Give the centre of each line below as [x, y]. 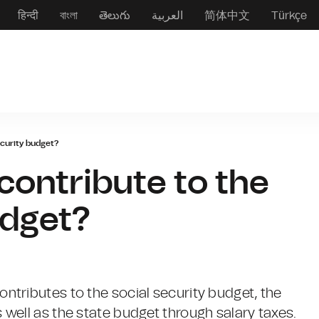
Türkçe [289, 15]
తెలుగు [114, 15]
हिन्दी [28, 15]
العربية [167, 15]
